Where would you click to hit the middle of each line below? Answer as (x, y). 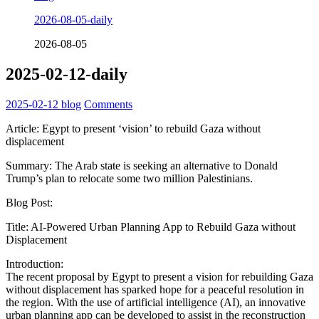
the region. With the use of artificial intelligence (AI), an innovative (156, 302)
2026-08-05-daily (73, 20)
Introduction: (35, 263)
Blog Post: (29, 202)
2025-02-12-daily (67, 74)
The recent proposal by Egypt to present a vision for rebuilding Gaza (159, 276)
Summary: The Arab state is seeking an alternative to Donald (142, 165)
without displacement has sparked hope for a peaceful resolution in (155, 289)
